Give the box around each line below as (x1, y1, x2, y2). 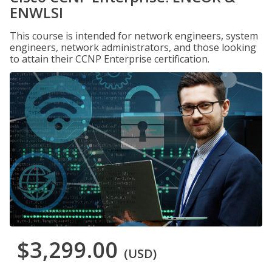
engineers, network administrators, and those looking (10, 41, 256, 54)
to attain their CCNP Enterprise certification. (10, 52, 209, 66)
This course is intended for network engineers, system (10, 29, 258, 42)
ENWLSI (10, 2, 63, 22)
